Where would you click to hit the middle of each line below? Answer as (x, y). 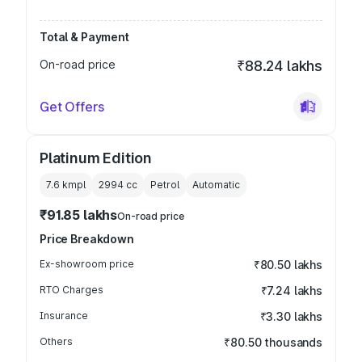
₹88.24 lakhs (280, 66)
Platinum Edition (96, 158)
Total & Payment (84, 37)
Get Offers (72, 107)
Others (56, 341)
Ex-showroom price (87, 264)
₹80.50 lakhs (288, 265)
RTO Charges (72, 290)
